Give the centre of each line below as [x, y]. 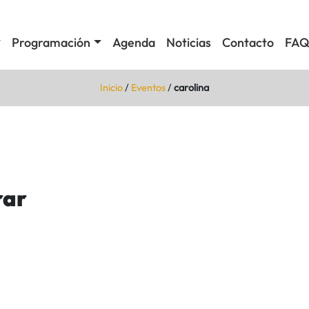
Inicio [111, 87]
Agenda [133, 43]
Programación [51, 43]
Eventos [148, 87]
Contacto [248, 43]
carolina [191, 87]
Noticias [188, 43]
